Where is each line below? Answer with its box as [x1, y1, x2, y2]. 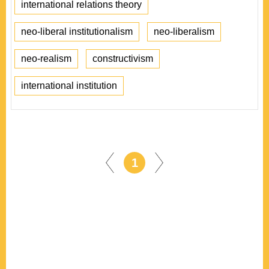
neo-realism [21, 53, 71, 64]
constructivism [92, 53, 153, 64]
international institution [21, 80, 117, 91]
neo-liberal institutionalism [21, 26, 133, 37]
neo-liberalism [154, 26, 214, 37]
